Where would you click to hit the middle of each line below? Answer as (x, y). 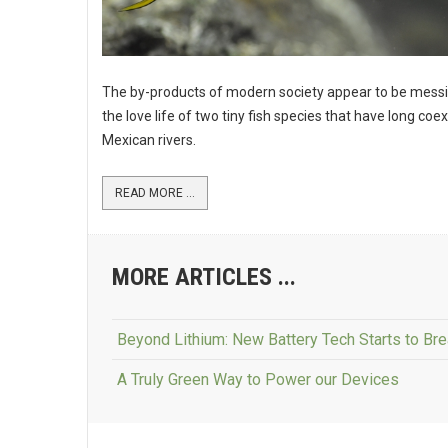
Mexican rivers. (149, 140)
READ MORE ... (155, 193)
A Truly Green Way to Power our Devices (258, 379)
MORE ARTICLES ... (204, 277)
